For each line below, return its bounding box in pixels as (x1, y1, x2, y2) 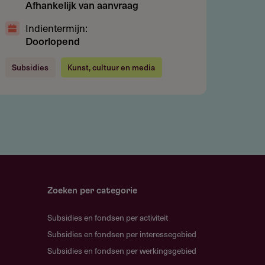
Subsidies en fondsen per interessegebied (47, 228, 197, 241)
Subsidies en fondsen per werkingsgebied (47, 244, 197, 257)
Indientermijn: (25, 20, 88, 35)
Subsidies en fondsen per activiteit (47, 211, 169, 224)
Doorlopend (25, 33, 80, 49)
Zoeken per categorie (47, 186, 138, 195)
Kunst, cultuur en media (67, 61, 156, 74)
